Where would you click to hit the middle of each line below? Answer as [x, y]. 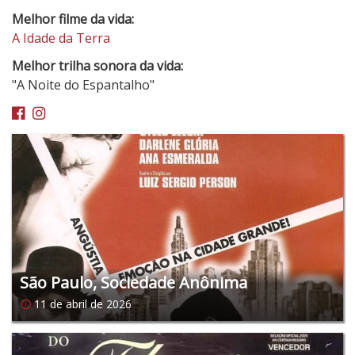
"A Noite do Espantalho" [83, 85]
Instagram [74, 110]
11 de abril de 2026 [83, 303]
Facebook [53, 110]
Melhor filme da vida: [73, 19]
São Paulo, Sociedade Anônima [134, 282]
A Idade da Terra [61, 38]
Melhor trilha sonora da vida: [97, 66]
